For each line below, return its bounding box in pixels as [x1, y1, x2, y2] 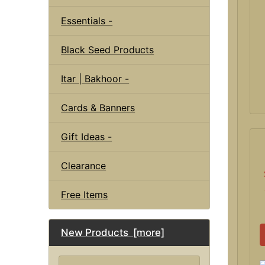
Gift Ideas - [61, 130, 112, 143]
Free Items [61, 188, 108, 201]
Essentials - [61, 14, 113, 27]
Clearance [61, 159, 106, 172]
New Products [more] [61, 226, 165, 238]
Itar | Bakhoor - [61, 72, 130, 85]
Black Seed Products [61, 43, 154, 56]
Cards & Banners [61, 101, 135, 114]
